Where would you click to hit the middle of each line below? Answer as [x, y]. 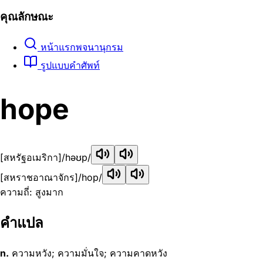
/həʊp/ [76, 158]
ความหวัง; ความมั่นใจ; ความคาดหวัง [88, 253]
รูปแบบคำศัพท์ [69, 65]
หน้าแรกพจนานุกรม [80, 47]
